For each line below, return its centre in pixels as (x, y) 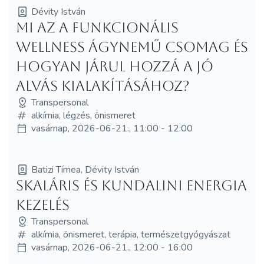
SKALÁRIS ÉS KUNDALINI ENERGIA (131, 185)
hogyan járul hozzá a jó (114, 66)
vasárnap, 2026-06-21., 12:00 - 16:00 (112, 247)
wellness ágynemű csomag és (132, 47)
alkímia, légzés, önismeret (83, 115)
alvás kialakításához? (103, 86)
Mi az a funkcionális (97, 27)
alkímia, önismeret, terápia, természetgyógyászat (131, 234)
